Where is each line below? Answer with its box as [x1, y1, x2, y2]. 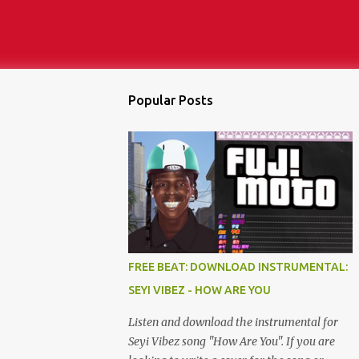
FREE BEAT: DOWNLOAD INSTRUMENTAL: [128, 260, 348, 273]
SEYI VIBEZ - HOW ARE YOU [128, 284, 271, 296]
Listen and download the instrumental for [128, 315, 338, 329]
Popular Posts [128, 93, 213, 107]
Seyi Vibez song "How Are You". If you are [128, 334, 335, 349]
